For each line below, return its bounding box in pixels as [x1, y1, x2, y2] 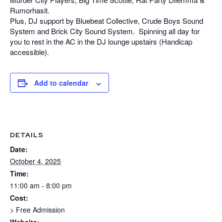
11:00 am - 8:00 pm [10, 180, 72, 191]
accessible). [10, 47, 49, 57]
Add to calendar [34, 78, 88, 88]
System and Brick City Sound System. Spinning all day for [10, 26, 200, 37]
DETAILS [10, 130, 44, 140]
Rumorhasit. [10, 5, 50, 16]
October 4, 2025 [10, 156, 61, 166]
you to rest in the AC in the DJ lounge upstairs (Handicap [10, 36, 192, 47]
